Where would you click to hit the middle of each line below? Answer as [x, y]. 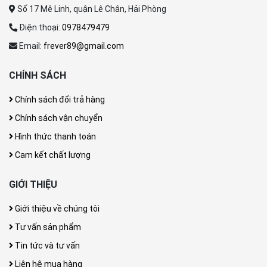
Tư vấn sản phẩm [47, 227]
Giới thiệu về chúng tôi [56, 208]
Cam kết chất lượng [52, 155]
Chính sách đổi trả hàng [59, 99]
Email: [30, 46]
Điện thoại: [40, 27]
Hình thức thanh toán [55, 136]
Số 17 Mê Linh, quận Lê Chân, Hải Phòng [91, 9]
